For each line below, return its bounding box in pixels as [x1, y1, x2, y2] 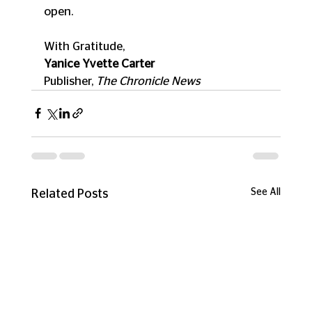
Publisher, [43, 75, 96, 87]
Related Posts [31, 187, 108, 201]
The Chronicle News [95, 75, 201, 87]
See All [251, 187, 281, 197]
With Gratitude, [43, 40, 125, 52]
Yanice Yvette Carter [43, 57, 155, 70]
